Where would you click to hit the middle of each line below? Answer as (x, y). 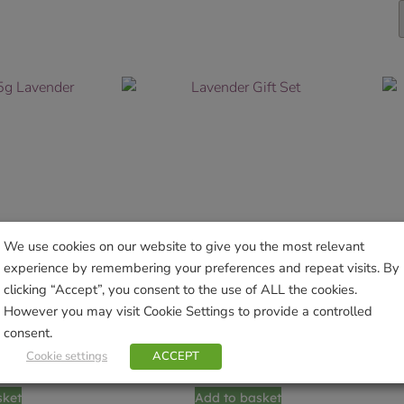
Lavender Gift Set (239, 334)
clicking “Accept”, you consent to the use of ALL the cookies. (180, 289)
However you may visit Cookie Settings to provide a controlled (188, 311)
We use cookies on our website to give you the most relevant (184, 246)
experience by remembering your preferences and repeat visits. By (202, 267)
